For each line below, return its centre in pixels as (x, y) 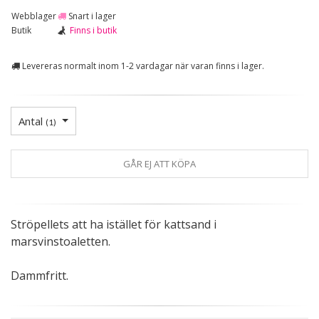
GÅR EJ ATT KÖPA (159, 163)
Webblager (34, 16)
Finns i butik (93, 30)
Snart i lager (91, 16)
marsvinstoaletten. (61, 241)
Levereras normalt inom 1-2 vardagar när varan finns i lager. (142, 66)
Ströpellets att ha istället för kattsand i (114, 224)
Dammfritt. (40, 275)
